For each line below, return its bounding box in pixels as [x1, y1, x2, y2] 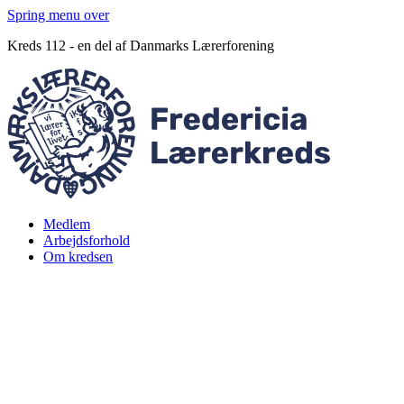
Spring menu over [7, 7, 109, 23]
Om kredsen [43, 249, 113, 264]
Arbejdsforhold [43, 233, 130, 248]
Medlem [43, 216, 90, 232]
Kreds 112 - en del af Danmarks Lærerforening [7, 38, 274, 53]
